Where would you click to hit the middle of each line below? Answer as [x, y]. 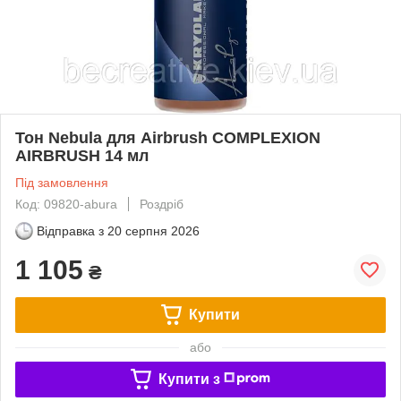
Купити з [189, 379]
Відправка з [70, 230]
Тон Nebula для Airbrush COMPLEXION [168, 137]
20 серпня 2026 [154, 230]
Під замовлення [62, 182]
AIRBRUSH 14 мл [82, 155]
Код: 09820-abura [66, 204]
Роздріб [162, 204]
